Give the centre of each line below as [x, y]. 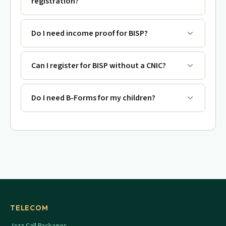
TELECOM [29, 208]
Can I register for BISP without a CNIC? [99, 65]
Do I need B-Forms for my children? [93, 98]
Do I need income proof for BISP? [90, 33]
